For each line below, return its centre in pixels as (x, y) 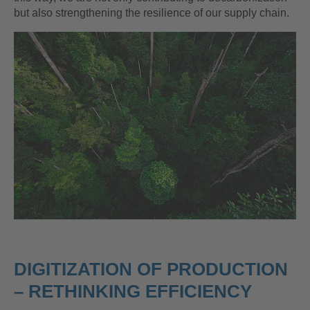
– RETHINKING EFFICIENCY (133, 292)
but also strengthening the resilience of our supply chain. (152, 13)
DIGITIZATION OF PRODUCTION (151, 270)
